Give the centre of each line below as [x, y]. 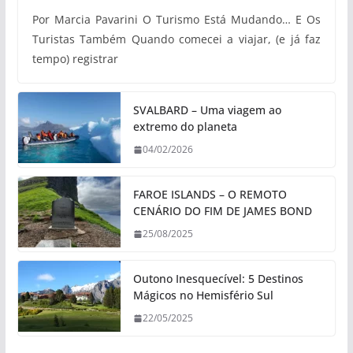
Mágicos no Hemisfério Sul [203, 295]
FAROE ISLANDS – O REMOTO [210, 195]
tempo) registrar [75, 59]
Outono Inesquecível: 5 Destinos [218, 279]
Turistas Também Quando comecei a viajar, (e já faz [176, 39]
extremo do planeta [185, 127]
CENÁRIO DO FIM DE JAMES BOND [222, 211]
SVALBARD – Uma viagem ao [207, 110]
